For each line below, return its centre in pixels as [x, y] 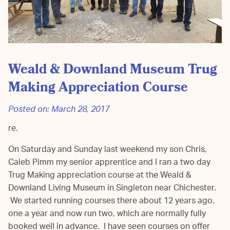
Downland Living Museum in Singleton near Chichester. [112, 189]
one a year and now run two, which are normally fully [107, 215]
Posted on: [30, 111]
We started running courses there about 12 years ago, [111, 202]
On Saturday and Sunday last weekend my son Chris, [108, 150]
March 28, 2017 [80, 111]
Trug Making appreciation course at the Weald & [100, 176]
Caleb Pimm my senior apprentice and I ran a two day [109, 163]
